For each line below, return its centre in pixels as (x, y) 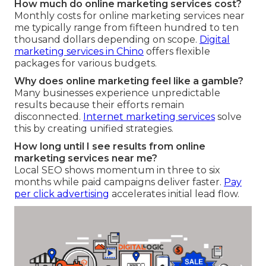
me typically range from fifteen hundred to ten (126, 28)
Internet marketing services (149, 117)
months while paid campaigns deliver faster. (119, 182)
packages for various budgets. (85, 64)
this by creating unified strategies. (94, 129)
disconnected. (49, 117)
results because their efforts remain (99, 105)
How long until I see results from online (110, 147)
